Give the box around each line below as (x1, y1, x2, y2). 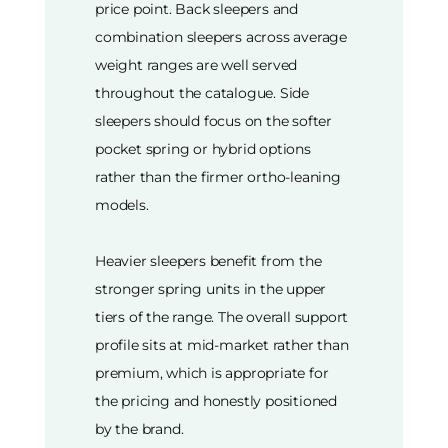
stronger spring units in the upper (95, 279, 327, 298)
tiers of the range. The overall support (95, 307, 349, 326)
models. (95, 195, 149, 214)
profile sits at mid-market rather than (95, 335, 349, 354)
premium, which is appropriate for (95, 363, 329, 382)
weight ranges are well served (95, 55, 298, 74)
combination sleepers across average (95, 27, 348, 46)
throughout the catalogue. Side (95, 83, 310, 102)
